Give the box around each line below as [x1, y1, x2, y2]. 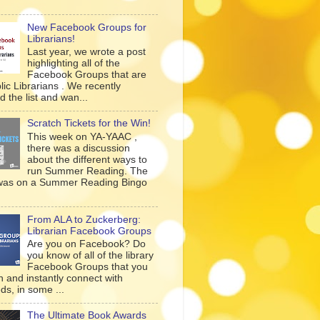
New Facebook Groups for [27, 21, 147, 33]
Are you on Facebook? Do [27, 239, 146, 250]
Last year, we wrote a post [27, 46, 146, 58]
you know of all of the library [27, 250, 154, 261]
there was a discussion [27, 142, 131, 154]
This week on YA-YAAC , [27, 131, 138, 142]
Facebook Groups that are [27, 69, 147, 81]
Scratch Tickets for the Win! [27, 118, 151, 129]
